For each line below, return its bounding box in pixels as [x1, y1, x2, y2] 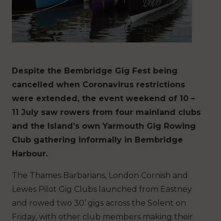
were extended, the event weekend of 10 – [12, 93, 195, 103]
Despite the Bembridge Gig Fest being [12, 66, 178, 75]
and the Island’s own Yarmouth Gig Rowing [12, 121, 196, 131]
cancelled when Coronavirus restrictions [12, 79, 185, 89]
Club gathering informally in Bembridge [12, 135, 183, 145]
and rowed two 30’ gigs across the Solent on [12, 198, 186, 208]
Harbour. [12, 148, 48, 158]
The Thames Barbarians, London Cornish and [12, 170, 188, 180]
